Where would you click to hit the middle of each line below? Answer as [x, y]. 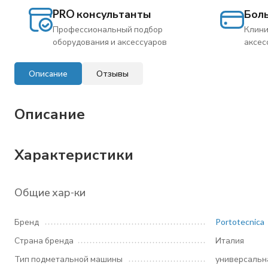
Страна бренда [44, 240]
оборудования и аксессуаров [110, 42]
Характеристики [74, 154]
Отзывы [112, 73]
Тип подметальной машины [68, 259]
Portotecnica [240, 222]
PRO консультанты [102, 14]
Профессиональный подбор [108, 29]
